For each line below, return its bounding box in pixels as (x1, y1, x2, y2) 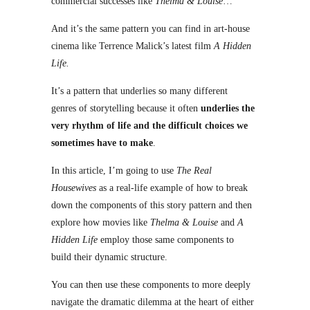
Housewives (51, 183, 99, 193)
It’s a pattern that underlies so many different (51, 86, 228, 96)
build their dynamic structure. (51, 252, 167, 262)
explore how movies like (51, 217, 150, 228)
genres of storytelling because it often (51, 103, 201, 113)
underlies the (201, 103, 255, 113)
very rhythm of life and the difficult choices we (51, 120, 248, 131)
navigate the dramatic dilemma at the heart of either (51, 297, 254, 307)
